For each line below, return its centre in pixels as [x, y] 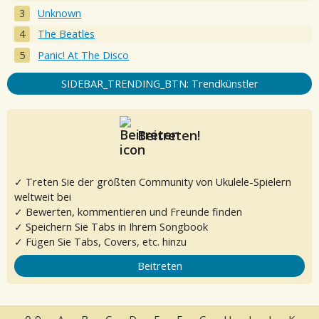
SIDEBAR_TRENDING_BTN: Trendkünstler [159, 83]
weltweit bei [43, 197]
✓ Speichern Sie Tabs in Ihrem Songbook [111, 226]
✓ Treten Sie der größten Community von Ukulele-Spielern [153, 182]
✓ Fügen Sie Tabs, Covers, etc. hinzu [100, 241]
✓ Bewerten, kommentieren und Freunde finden [128, 211]
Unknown [60, 13]
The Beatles [67, 34]
